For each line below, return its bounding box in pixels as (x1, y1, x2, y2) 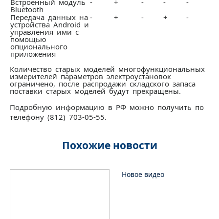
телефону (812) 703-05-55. (10, 112, 107, 122)
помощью (10, 34, 46, 44)
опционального (10, 42, 67, 51)
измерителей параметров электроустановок (10, 71, 171, 81)
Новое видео (122, 170, 164, 179)
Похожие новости (62, 138, 157, 152)
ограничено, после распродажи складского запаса (10, 79, 196, 88)
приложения (10, 49, 56, 59)
